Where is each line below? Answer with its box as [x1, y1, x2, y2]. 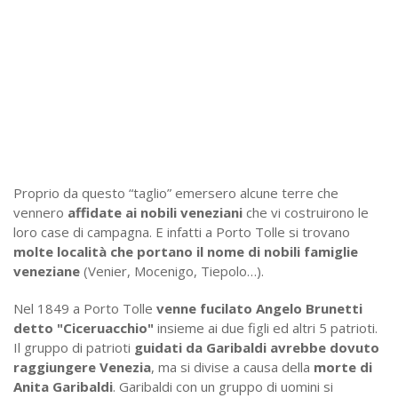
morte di [314, 358, 372, 376]
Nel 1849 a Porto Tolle [13, 299, 156, 317]
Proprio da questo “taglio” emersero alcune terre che [13, 184, 338, 202]
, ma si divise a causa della [151, 358, 314, 376]
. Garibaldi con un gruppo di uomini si [113, 378, 333, 395]
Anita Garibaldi [13, 378, 113, 395]
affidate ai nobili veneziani [68, 203, 243, 221]
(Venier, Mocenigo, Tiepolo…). [84, 262, 264, 280]
